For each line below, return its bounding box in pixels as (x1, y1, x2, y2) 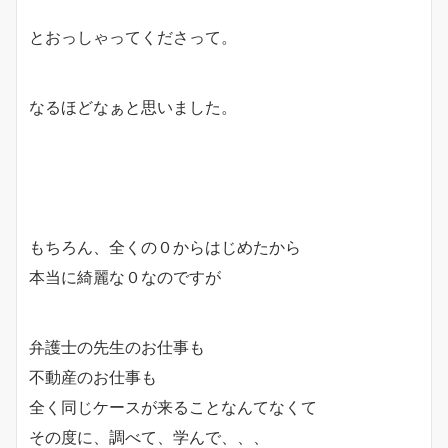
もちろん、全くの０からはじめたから (29, 236, 301, 257)
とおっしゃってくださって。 (29, 26, 237, 47)
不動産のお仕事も (29, 366, 157, 387)
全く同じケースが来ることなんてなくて (29, 396, 317, 417)
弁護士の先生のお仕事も (29, 336, 205, 357)
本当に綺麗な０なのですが (29, 266, 221, 287)
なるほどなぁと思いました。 (29, 96, 237, 117)
